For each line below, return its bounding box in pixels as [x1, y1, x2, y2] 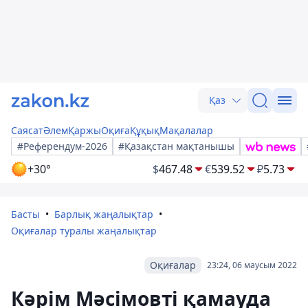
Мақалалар [159, 124, 213, 137]
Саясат [11, 124, 43, 137]
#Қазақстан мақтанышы [118, 140, 234, 153]
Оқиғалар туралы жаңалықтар [11, 224, 157, 237]
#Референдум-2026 [17, 140, 107, 153]
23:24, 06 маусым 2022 [207, 259, 297, 271]
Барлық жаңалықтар [54, 208, 153, 221]
